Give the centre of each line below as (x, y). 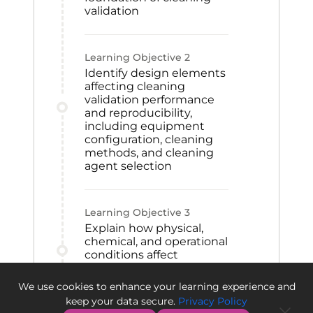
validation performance (150, 100)
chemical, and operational (156, 241)
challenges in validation (150, 281)
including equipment (145, 126)
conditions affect (131, 255)
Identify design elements (155, 73)
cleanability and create (148, 268)
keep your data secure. (121, 301)
